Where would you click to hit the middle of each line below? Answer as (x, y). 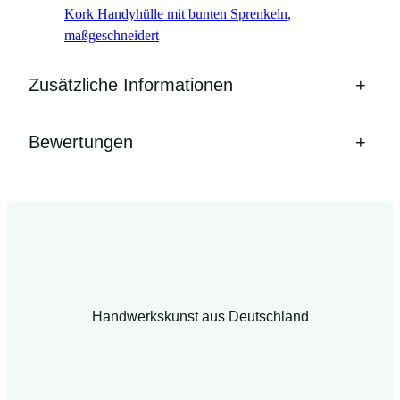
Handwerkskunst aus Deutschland (200, 316)
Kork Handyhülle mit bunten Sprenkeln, (178, 14)
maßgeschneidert (112, 36)
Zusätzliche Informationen (131, 84)
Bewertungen (81, 142)
